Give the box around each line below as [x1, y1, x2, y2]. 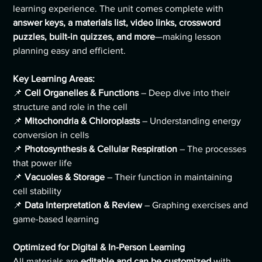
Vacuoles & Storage [25, 172, 105, 182]
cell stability [13, 186, 62, 196]
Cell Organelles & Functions [25, 88, 139, 98]
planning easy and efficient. [13, 46, 126, 56]
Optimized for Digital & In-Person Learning [13, 242, 185, 253]
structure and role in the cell [13, 102, 128, 112]
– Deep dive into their [139, 88, 230, 98]
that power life [13, 158, 73, 168]
